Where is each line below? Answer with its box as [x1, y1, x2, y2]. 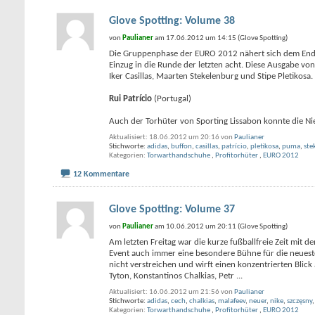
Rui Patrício [109, 94, 152, 103]
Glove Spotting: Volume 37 [109, 203, 235, 215]
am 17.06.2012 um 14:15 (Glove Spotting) [153, 34, 288, 42]
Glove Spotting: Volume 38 [109, 15, 235, 27]
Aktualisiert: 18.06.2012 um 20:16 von [109, 134, 233, 141]
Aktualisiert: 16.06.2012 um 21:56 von [109, 288, 233, 296]
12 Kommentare [73, 169, 129, 179]
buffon [171, 143, 192, 150]
